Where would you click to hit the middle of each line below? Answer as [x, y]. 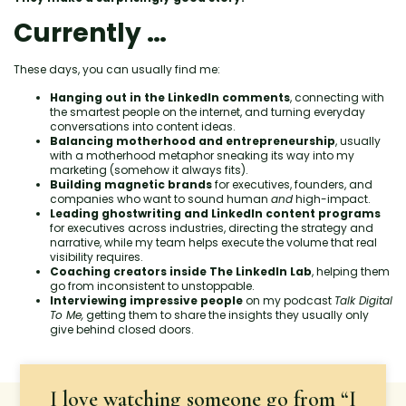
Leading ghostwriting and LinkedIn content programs [215, 213]
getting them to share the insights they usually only [226, 314]
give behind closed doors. [122, 329]
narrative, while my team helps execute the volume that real [213, 242]
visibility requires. [97, 256]
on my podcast [289, 300]
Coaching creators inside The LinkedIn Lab [181, 271]
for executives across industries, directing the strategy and [212, 227]
